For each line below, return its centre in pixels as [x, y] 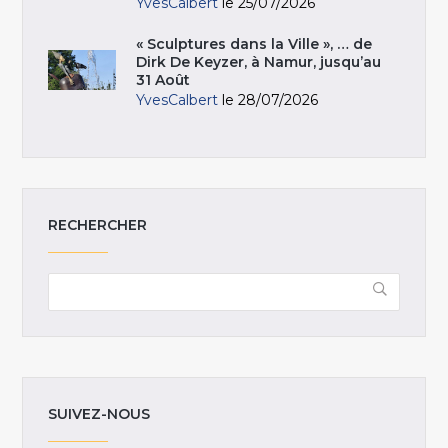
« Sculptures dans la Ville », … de [254, 44]
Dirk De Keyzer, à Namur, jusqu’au [259, 62]
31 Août [163, 80]
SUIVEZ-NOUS [99, 414]
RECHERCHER [98, 225]
